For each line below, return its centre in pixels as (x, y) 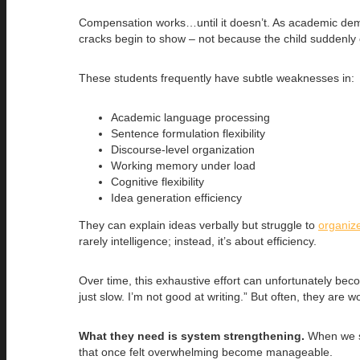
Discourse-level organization (183, 149)
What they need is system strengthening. (192, 335)
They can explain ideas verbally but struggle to (198, 225)
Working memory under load (183, 165)
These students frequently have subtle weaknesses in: (217, 78)
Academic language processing (190, 117)
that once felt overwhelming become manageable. (206, 352)
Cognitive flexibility (157, 181)
